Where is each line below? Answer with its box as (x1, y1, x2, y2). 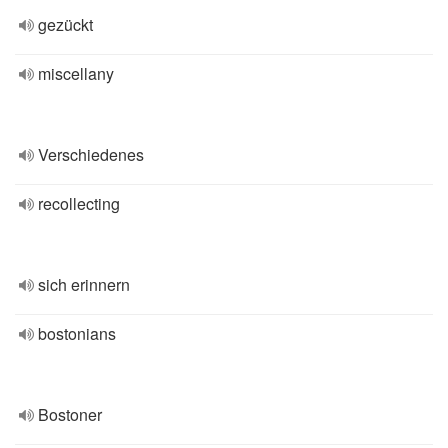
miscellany (38, 62, 114, 85)
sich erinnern (38, 273, 130, 296)
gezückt (38, 13, 93, 36)
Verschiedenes (38, 143, 144, 166)
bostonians (38, 322, 116, 345)
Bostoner (38, 403, 102, 426)
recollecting (38, 192, 120, 215)
